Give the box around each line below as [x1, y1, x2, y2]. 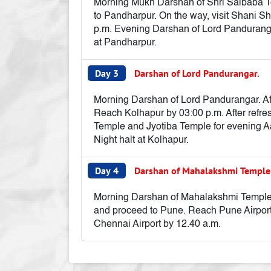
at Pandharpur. [94, 38, 157, 48]
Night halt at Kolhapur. [94, 135, 189, 145]
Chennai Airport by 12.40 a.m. [94, 220, 221, 229]
